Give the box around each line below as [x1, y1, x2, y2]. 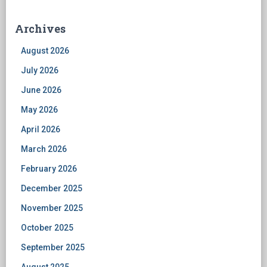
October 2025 [21, 223, 73, 232]
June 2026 [21, 85, 61, 95]
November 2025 [21, 203, 83, 213]
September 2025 [21, 243, 85, 252]
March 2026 [21, 144, 67, 154]
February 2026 [21, 164, 77, 173]
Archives [15, 21, 66, 36]
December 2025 [21, 184, 82, 193]
